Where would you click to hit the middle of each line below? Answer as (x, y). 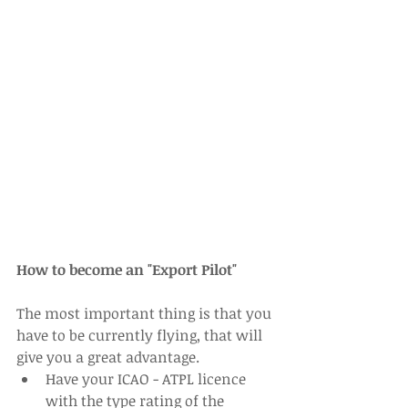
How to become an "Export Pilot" (127, 270)
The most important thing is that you (146, 314)
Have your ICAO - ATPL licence (148, 379)
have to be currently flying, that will (141, 336)
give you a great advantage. (110, 357)
